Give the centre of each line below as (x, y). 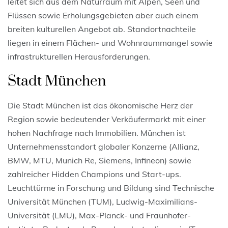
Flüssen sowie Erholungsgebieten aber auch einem (103, 15)
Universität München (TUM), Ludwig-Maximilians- (103, 201)
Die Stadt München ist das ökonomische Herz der (100, 105)
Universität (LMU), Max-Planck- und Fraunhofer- (99, 215)
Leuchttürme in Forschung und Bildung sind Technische (111, 188)
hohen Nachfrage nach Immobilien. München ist (97, 133)
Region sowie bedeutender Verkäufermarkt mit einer (107, 119)
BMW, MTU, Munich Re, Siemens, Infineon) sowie (99, 160)
